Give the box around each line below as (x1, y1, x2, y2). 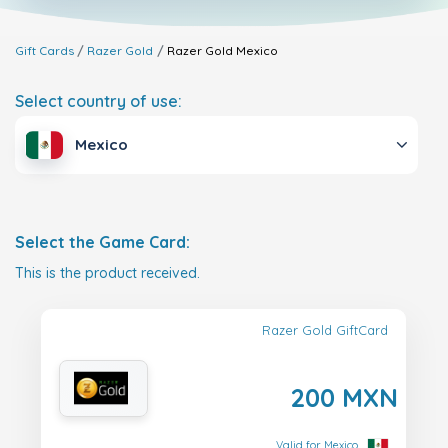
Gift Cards (15, 43, 74, 58)
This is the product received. (15, 264, 200, 283)
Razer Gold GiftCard (262, 322, 388, 339)
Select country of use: (15, 91, 182, 111)
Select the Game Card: (15, 232, 190, 253)
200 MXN (290, 381, 398, 414)
